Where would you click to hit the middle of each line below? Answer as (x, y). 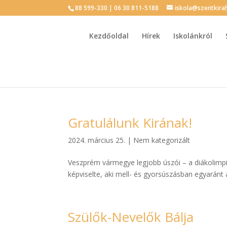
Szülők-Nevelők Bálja (131, 217)
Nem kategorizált (162, 140)
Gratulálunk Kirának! (130, 123)
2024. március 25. (97, 140)
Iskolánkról (193, 36)
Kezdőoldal (109, 36)
